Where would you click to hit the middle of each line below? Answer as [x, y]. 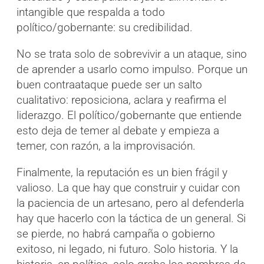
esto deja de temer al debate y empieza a [118, 130]
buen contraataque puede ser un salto [109, 84]
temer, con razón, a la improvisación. [106, 146]
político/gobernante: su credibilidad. [105, 27]
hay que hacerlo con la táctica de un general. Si [131, 218]
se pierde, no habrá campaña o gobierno [116, 233]
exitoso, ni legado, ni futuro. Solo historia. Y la [127, 249]
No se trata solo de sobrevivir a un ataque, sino [132, 54]
